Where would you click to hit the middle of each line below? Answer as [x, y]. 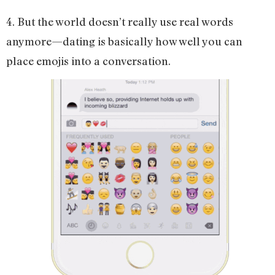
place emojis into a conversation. [88, 61]
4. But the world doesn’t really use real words [120, 22]
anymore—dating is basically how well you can [124, 41]
